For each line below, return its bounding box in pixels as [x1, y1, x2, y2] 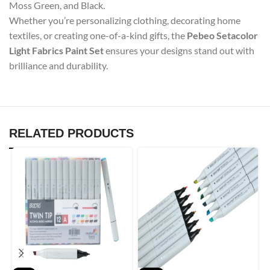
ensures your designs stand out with [104, 45, 254, 56]
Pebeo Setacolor [187, 30, 258, 41]
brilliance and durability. [9, 60, 108, 71]
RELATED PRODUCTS [9, 127, 134, 140]
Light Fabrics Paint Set [9, 45, 104, 56]
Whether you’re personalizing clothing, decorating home [9, 14, 240, 26]
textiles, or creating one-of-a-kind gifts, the [9, 30, 187, 41]
